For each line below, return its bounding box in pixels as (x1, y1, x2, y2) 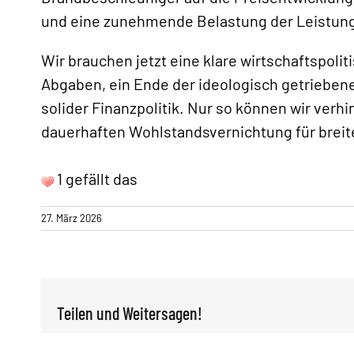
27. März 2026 (41, 212, 102, 224)
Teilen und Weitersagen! (57, 303, 202, 323)
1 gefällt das (54, 169, 137, 188)
